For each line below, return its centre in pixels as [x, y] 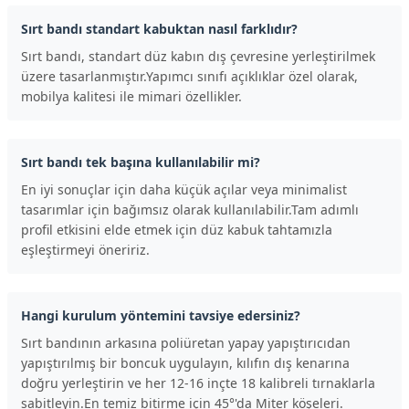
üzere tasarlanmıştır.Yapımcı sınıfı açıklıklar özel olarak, [189, 76]
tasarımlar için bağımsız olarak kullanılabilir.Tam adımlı [190, 209]
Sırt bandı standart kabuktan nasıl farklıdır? [159, 28]
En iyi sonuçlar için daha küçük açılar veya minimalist [184, 189]
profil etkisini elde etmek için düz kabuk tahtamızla [177, 229]
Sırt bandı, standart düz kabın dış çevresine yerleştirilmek [198, 56]
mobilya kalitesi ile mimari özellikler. [131, 96]
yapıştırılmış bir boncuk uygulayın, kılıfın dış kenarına [185, 362]
